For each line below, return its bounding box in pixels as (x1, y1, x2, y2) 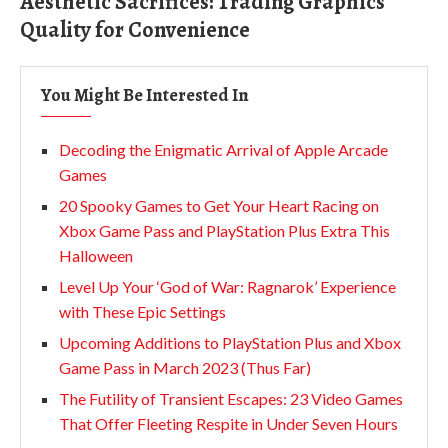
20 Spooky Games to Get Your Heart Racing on (59, 195, 379, 215)
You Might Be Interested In (41, 82, 249, 107)
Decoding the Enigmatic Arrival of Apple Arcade (59, 139, 388, 159)
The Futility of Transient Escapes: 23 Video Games (59, 388, 403, 408)
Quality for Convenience (20, 14, 250, 45)
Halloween (59, 245, 133, 265)
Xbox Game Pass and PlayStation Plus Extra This (59, 220, 390, 240)
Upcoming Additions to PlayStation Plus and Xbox (59, 332, 401, 352)
